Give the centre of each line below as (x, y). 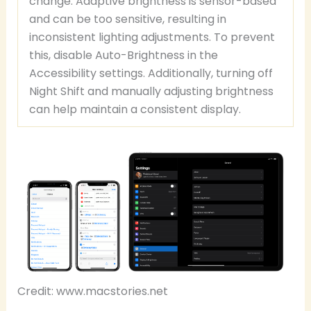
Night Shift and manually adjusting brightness (151, 92)
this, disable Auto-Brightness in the (124, 56)
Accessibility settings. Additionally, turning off (151, 74)
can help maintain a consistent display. (135, 110)
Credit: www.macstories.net (92, 292)
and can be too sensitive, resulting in (128, 19)
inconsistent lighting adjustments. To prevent (152, 37)
